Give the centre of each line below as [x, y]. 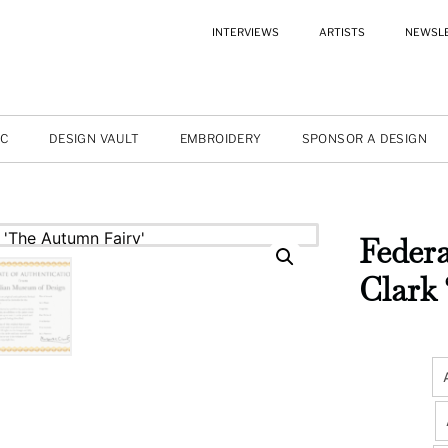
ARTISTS [341, 32]
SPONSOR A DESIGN [364, 138]
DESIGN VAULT [94, 138]
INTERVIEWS [245, 32]
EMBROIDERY [220, 138]
